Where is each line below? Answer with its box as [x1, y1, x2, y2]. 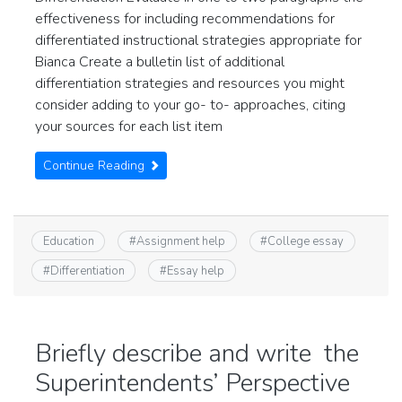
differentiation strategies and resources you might [35, 74, 345, 93]
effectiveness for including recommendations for [35, 9, 335, 29]
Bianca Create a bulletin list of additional [35, 52, 284, 72]
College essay [267, 233, 345, 250]
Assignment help [135, 233, 225, 250]
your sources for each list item [35, 117, 223, 136]
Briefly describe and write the [35, 336, 359, 371]
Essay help [166, 262, 224, 279]
